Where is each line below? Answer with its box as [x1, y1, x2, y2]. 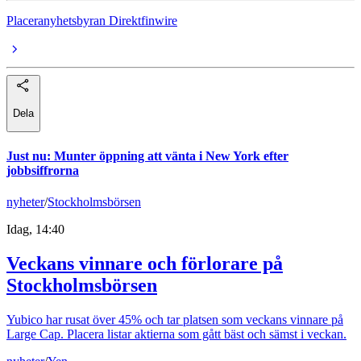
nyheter [6, 195, 44, 210]
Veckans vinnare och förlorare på [6, 253, 283, 275]
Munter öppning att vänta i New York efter [54, 149, 288, 164]
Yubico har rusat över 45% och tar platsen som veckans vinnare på [6, 313, 343, 327]
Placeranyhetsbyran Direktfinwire [6, 14, 177, 28]
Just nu [6, 149, 47, 164]
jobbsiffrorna [6, 164, 79, 178]
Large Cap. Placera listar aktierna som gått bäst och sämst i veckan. [6, 327, 346, 342]
